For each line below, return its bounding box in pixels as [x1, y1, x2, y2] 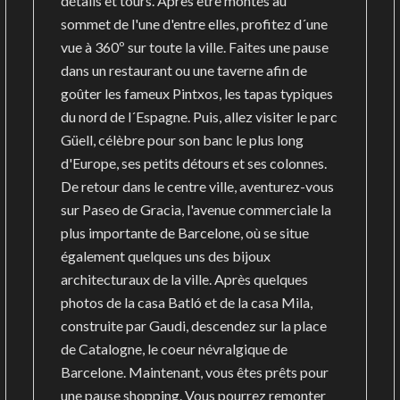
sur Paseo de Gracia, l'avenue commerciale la [61, 201, 332, 218]
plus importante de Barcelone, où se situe [61, 224, 310, 241]
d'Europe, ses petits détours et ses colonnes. [61, 154, 328, 171]
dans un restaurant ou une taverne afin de [61, 62, 308, 79]
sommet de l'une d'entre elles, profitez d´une [61, 15, 329, 32]
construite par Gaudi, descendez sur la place [61, 317, 328, 334]
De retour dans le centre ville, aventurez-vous [61, 178, 335, 195]
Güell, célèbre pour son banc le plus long [61, 131, 304, 148]
